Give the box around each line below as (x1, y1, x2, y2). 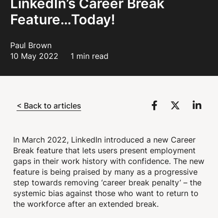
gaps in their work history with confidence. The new (13, 156, 205, 166)
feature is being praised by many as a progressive (13, 166, 198, 177)
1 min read (71, 51, 109, 61)
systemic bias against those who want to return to (13, 188, 199, 199)
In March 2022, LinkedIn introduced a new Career (13, 134, 196, 145)
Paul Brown (10, 40, 52, 51)
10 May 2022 (10, 51, 61, 61)
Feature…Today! (10, 9, 116, 29)
